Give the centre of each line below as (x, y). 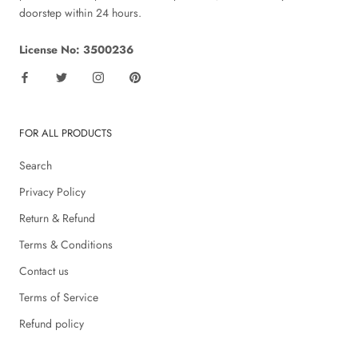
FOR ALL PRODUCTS (66, 133)
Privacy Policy (52, 191)
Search (36, 165)
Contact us (44, 270)
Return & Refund (57, 218)
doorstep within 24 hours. (80, 12)
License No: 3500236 (76, 49)
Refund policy (52, 323)
